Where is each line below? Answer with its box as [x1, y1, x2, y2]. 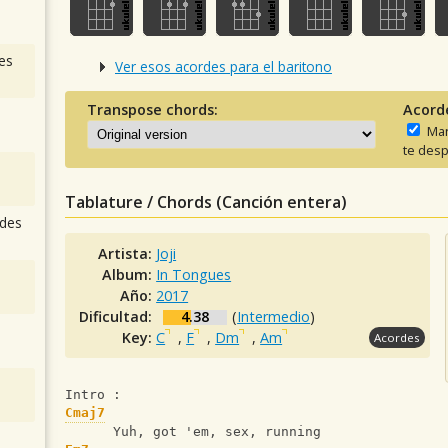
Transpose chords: [86, 100, 218, 120]
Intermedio [237, 307, 311, 327]
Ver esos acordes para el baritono [115, 56, 332, 76]
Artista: [98, 244, 157, 264]
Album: [102, 265, 157, 285]
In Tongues [156, 265, 232, 285]
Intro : [65, 387, 129, 403]
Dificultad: [79, 307, 157, 327]
